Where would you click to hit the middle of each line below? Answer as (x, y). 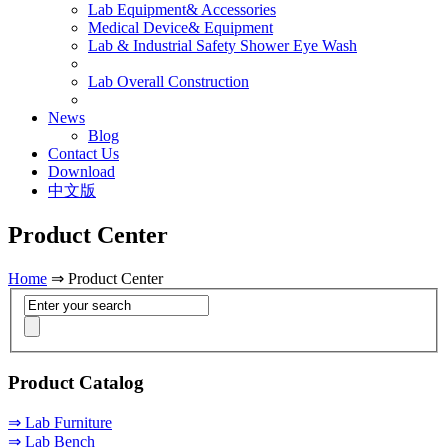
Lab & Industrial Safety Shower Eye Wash (222, 45)
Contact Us (83, 153)
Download (81, 171)
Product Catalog (76, 382)
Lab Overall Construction (168, 81)
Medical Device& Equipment (180, 27)
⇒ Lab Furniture (60, 422)
